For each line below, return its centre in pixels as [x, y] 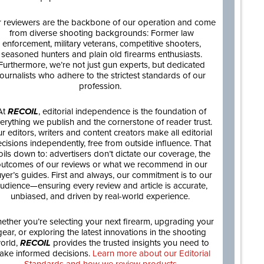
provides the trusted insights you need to [131, 243]
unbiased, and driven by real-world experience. [101, 196]
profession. [101, 86]
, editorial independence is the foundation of [122, 111]
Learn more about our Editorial [151, 253]
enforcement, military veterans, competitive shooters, [101, 44]
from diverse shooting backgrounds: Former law [101, 33]
